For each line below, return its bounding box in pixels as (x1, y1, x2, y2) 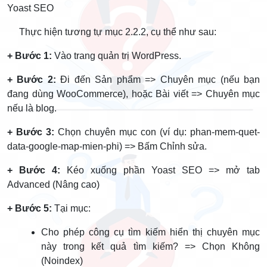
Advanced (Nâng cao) (7, 179, 100, 190)
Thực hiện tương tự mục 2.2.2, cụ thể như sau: (7, 27, 216, 37)
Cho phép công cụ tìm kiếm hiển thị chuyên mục (41, 227, 260, 237)
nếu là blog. (7, 103, 57, 113)
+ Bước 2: (7, 74, 61, 85)
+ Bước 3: (7, 127, 58, 137)
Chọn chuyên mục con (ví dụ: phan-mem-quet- (58, 127, 260, 137)
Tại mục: (54, 203, 91, 213)
